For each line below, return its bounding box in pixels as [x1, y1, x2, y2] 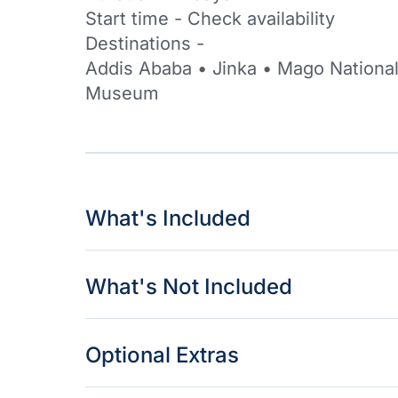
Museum [85, 83, 159, 105]
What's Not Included [85, 273, 292, 299]
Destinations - [85, 33, 204, 55]
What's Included [85, 204, 251, 231]
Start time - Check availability [85, 8, 335, 30]
